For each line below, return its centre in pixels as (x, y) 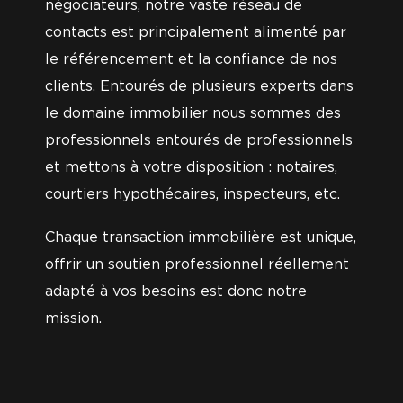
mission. (73, 318)
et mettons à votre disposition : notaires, (191, 167)
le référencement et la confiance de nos (191, 59)
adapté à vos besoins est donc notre (176, 291)
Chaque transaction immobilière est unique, (201, 237)
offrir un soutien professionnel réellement (197, 264)
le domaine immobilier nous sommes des (193, 113)
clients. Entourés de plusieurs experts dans (199, 86)
